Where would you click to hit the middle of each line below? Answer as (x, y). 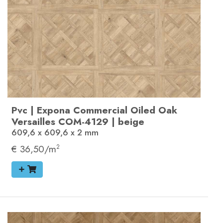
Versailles (33, 122)
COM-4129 (83, 122)
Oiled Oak (154, 110)
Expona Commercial (82, 110)
